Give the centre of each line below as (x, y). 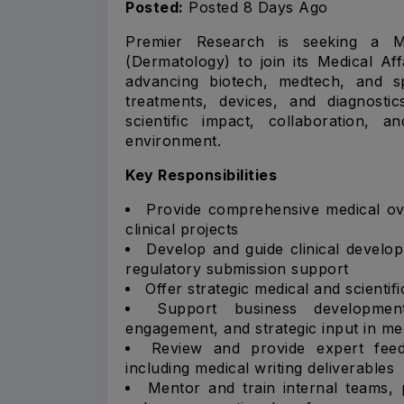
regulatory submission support (237, 268)
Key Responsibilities (201, 174)
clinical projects (182, 229)
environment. (173, 140)
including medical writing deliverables (260, 367)
